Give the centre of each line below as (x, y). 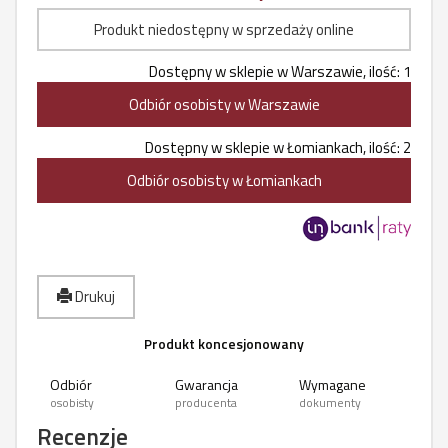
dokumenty (330, 403)
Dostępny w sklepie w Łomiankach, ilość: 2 (278, 147)
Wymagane (333, 384)
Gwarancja (206, 384)
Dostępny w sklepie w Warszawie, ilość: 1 (280, 71)
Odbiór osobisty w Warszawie (224, 104)
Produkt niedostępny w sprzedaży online (224, 29)
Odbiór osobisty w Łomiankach (224, 180)
